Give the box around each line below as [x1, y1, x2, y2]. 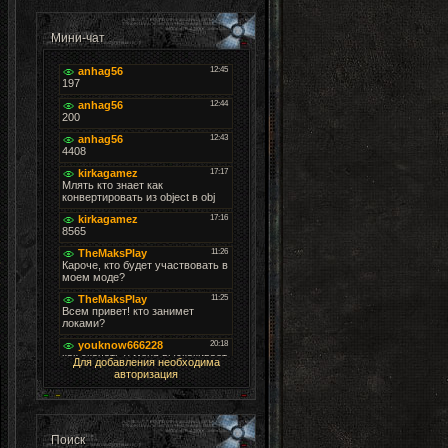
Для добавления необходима [72, 356, 220, 368]
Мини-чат [51, 31, 105, 45]
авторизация [114, 368, 178, 380]
